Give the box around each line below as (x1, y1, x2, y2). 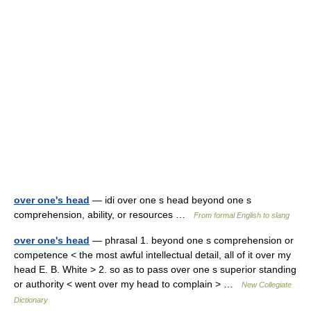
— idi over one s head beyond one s (90, 194, 251, 205)
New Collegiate (242, 280, 292, 289)
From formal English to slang (194, 211, 289, 219)
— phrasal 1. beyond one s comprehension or (90, 235, 294, 246)
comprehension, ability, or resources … (14, 209, 194, 220)
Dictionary (14, 296, 48, 304)
